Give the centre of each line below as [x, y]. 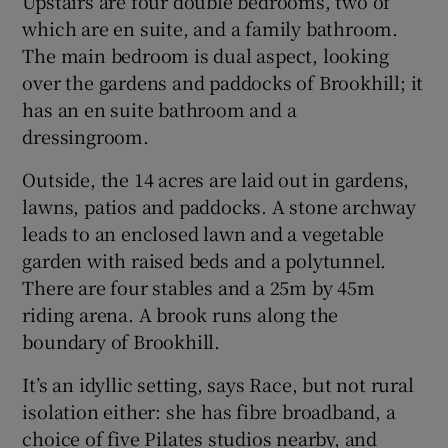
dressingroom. [85, 136]
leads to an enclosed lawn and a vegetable [203, 233]
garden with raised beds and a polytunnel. [204, 260]
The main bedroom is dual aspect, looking [205, 55]
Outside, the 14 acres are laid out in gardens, [216, 179]
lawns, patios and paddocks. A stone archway [219, 206]
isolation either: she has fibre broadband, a [209, 411]
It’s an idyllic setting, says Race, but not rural [218, 384]
